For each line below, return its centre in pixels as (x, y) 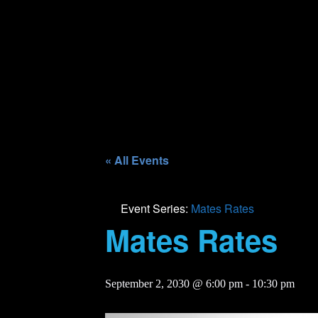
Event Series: (156, 208)
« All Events (137, 160)
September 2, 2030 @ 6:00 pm (174, 284)
